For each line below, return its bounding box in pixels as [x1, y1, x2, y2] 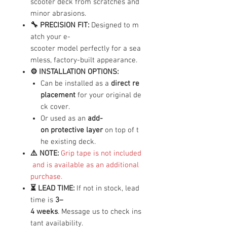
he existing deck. [41, 137, 96, 146]
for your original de [75, 90, 141, 100]
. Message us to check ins [58, 207, 141, 216]
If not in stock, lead [74, 183, 141, 193]
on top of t [103, 125, 139, 135]
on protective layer [41, 125, 103, 135]
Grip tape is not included [61, 148, 141, 158]
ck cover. [41, 102, 70, 111]
